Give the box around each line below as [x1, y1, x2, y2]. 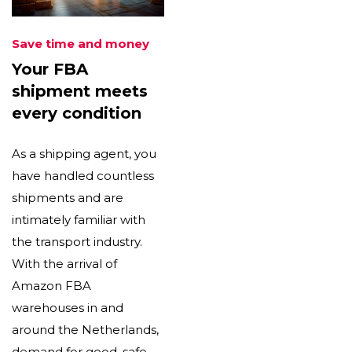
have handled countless [12, 168, 154, 184]
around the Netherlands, [12, 322, 159, 338]
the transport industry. [12, 234, 142, 250]
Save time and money [12, 36, 149, 52]
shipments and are [12, 190, 123, 206]
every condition [12, 104, 141, 123]
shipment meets [12, 82, 148, 101]
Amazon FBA [12, 278, 91, 294]
